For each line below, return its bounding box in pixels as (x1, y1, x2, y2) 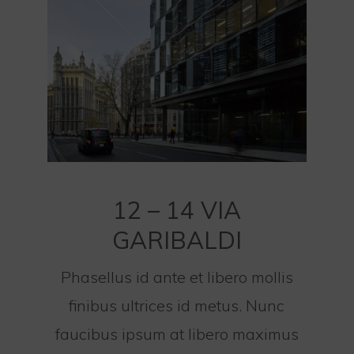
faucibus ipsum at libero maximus (55, 323, 299, 344)
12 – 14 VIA (112, 194, 241, 225)
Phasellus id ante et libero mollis (60, 266, 293, 287)
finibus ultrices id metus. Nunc (69, 295, 285, 315)
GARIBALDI (111, 224, 242, 255)
